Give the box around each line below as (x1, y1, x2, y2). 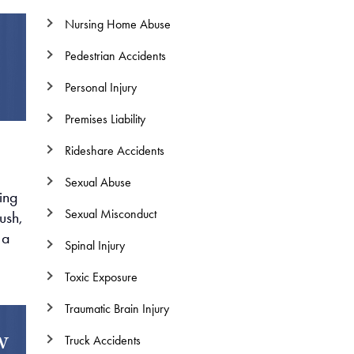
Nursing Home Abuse (64, 17, 171, 32)
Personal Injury (64, 80, 137, 95)
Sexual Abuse (64, 175, 131, 190)
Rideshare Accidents (64, 143, 164, 158)
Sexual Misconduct (64, 206, 156, 221)
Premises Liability (64, 111, 145, 126)
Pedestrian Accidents (64, 48, 166, 63)
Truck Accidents (64, 333, 141, 348)
